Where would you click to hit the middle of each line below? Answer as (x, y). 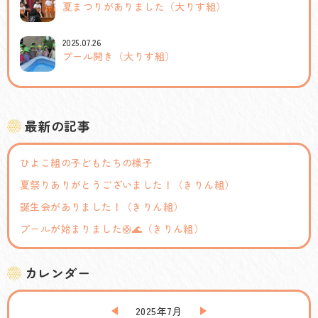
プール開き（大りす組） (119, 56)
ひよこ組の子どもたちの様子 (87, 162)
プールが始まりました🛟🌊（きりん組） (112, 228)
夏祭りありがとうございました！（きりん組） (127, 184)
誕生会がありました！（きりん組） (102, 206)
